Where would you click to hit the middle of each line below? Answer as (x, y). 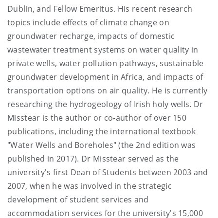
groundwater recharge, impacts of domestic (91, 36)
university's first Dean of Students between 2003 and (108, 172)
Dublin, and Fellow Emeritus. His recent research (100, 9)
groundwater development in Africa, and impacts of (105, 77)
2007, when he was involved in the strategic (90, 186)
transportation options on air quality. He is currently (108, 90)
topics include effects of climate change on (88, 22)
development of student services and (78, 199)
